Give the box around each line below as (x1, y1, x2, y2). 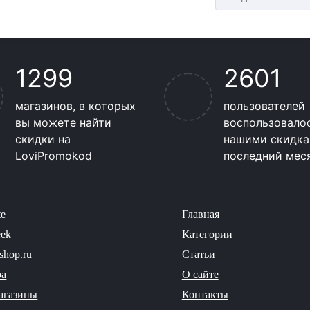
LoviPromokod (15, 149, 92, 163)
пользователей (223, 99, 305, 113)
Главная (181, 208, 219, 220)
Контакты (181, 289, 228, 300)
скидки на (15, 132, 71, 146)
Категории (181, 228, 232, 240)
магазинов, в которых (15, 99, 136, 113)
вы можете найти (15, 116, 111, 129)
